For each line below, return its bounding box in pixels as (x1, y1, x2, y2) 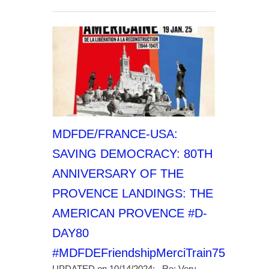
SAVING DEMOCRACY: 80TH (52, 147, 213, 160)
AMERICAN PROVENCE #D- (52, 207, 207, 220)
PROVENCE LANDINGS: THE (52, 187, 213, 200)
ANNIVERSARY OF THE (52, 167, 184, 180)
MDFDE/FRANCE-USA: (52, 127, 178, 141)
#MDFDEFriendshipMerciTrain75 (52, 246, 225, 259)
